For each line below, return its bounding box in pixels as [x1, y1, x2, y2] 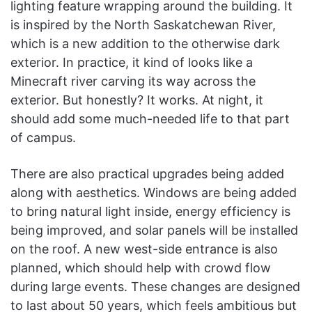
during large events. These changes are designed [10, 279, 300, 295]
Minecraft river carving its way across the [10, 74, 256, 89]
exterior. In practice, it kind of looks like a [10, 55, 253, 70]
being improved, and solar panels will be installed [10, 223, 298, 238]
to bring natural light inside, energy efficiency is [10, 204, 290, 219]
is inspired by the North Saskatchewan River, [10, 17, 276, 33]
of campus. [10, 130, 76, 146]
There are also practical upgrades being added [10, 166, 284, 182]
